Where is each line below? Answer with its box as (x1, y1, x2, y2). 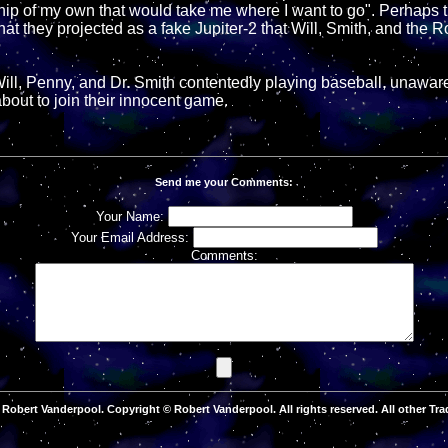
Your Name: (95, 209, 168, 225)
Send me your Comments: (155, 175, 293, 188)
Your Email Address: (70, 230, 193, 246)
